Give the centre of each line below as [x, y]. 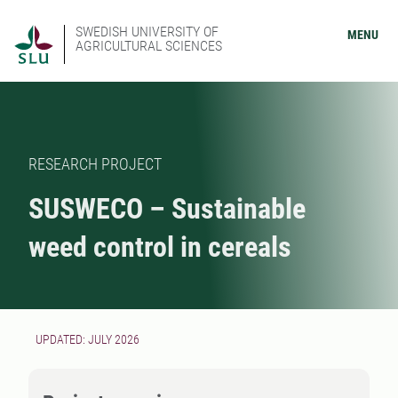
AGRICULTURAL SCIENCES [149, 46]
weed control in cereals [160, 247]
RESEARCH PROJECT [95, 164]
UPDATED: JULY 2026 [88, 339]
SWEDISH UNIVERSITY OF [147, 32]
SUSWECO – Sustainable [167, 209]
